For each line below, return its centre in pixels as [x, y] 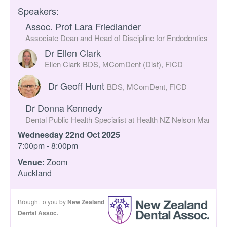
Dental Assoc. [38, 213]
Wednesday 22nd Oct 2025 [69, 135]
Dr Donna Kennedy [64, 108]
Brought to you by [43, 201]
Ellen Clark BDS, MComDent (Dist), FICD [113, 64]
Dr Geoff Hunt [78, 85]
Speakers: [38, 10]
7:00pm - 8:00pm [48, 146]
